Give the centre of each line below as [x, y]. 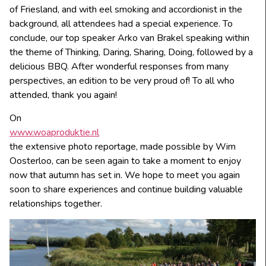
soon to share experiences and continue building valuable [126, 189]
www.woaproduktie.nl [54, 132]
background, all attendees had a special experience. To [121, 24]
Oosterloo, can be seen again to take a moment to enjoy [125, 161]
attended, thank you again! [63, 95]
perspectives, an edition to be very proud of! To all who [122, 81]
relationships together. [56, 203]
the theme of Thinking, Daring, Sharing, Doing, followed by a [131, 53]
